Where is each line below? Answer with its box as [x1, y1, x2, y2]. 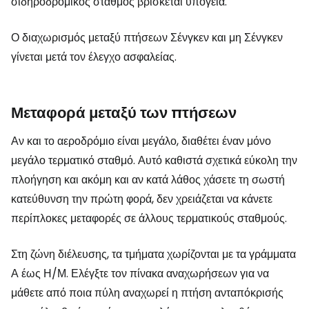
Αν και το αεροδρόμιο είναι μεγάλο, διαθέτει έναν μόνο [11, 132, 271, 149]
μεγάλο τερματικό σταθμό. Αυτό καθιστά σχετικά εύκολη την [11, 152, 297, 168]
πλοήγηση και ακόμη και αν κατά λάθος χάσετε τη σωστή [11, 171, 285, 188]
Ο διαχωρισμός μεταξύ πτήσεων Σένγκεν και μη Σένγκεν [11, 29, 283, 46]
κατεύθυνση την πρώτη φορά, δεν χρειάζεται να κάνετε [11, 190, 272, 207]
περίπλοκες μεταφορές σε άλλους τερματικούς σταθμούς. [11, 210, 287, 226]
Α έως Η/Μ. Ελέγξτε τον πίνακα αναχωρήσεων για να [11, 265, 269, 281]
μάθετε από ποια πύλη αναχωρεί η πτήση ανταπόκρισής [11, 284, 283, 301]
